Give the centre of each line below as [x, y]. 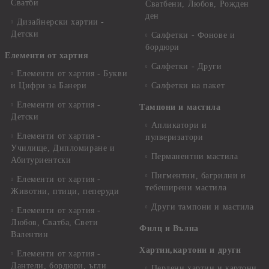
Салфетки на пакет [188, 86]
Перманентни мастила [195, 156]
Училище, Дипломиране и [63, 148]
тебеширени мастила [186, 188]
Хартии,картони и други [190, 250]
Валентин [30, 234]
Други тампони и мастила [202, 207]
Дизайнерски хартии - [60, 22]
